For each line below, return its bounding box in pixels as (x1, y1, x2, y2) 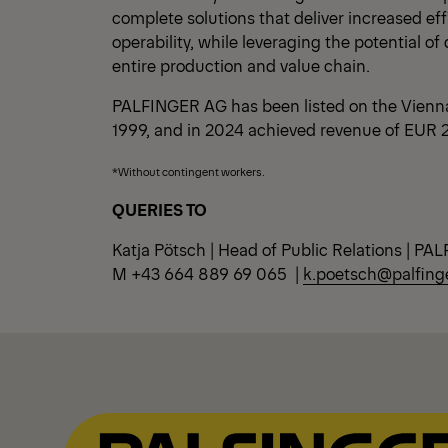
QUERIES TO (112, 197, 207, 220)
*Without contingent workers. (112, 163, 265, 179)
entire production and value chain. (112, 53, 374, 76)
